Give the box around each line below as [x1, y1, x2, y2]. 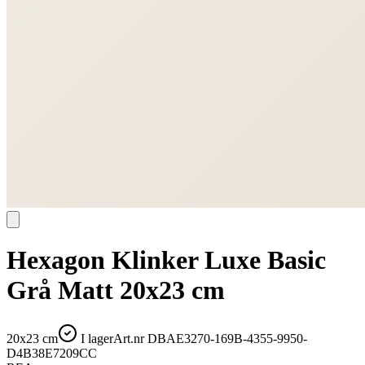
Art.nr [113, 331, 147, 345]
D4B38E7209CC [7, 345, 97, 360]
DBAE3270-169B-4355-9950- [147, 331, 307, 345]
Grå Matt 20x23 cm [7, 275, 225, 306]
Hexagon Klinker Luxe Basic [7, 245, 326, 275]
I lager [77, 331, 113, 345]
